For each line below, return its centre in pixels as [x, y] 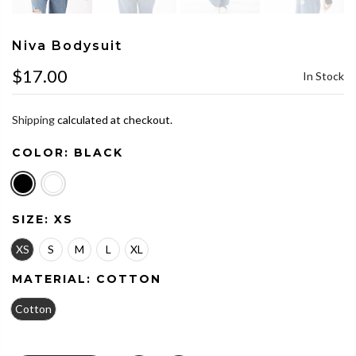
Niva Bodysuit [67, 46]
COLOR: [43, 153]
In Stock [323, 76]
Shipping [33, 120]
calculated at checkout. [114, 120]
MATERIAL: [54, 279]
